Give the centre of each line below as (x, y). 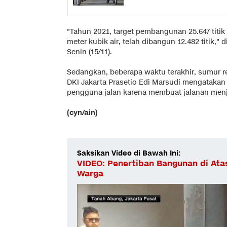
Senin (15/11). (89, 52)
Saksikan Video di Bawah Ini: (129, 153)
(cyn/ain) (82, 112)
